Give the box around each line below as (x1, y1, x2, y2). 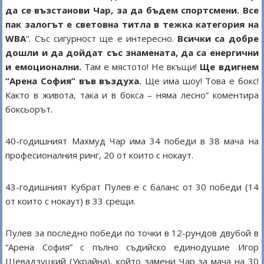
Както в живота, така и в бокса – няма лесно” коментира (5, 89, 259, 101)
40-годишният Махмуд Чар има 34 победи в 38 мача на (5, 135, 259, 147)
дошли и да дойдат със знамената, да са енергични (5, 47, 259, 59)
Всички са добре (177, 32, 259, 45)
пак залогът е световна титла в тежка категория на (5, 18, 259, 31)
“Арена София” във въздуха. (5, 75, 142, 87)
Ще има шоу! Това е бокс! (141, 75, 259, 87)
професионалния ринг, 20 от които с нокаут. (5, 149, 194, 161)
